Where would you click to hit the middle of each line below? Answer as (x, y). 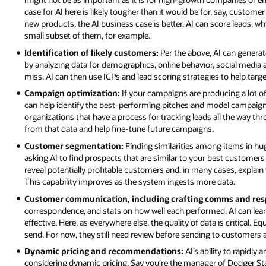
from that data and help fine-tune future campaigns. (119, 129)
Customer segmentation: (74, 146)
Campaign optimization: (72, 93)
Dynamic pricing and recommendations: (104, 251)
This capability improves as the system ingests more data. (130, 182)
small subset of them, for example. (88, 36)
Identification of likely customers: (92, 52)
